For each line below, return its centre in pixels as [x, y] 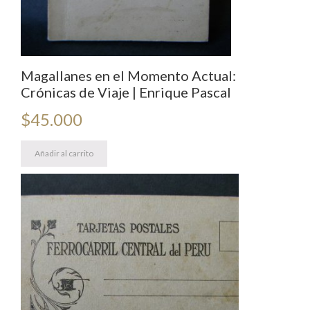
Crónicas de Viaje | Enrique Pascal [126, 92]
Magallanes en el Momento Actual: [128, 75]
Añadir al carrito [64, 153]
